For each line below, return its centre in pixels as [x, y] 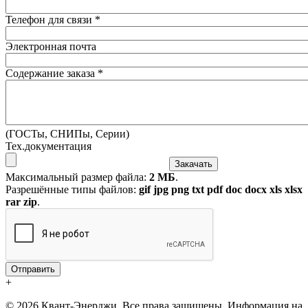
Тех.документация [48, 146]
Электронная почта [51, 46]
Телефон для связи [50, 19]
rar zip [21, 201]
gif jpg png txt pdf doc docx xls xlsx [221, 189]
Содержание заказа [52, 73]
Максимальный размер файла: [77, 177]
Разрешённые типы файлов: [72, 189]
